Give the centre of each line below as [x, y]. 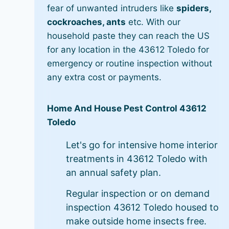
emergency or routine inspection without [130, 63]
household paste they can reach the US [129, 36]
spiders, [194, 8]
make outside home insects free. [136, 221]
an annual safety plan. [114, 172]
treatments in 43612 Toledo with [137, 158]
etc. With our [153, 22]
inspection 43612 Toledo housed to [143, 207]
